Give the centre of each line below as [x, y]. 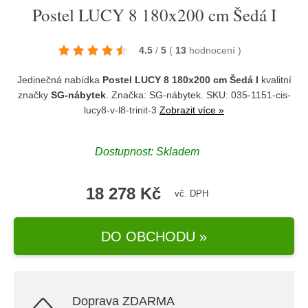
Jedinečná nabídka [59, 80]
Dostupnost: [125, 151]
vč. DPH [191, 194]
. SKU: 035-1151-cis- [245, 95]
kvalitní [275, 80]
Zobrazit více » [192, 110]
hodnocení [213, 50]
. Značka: [127, 95]
